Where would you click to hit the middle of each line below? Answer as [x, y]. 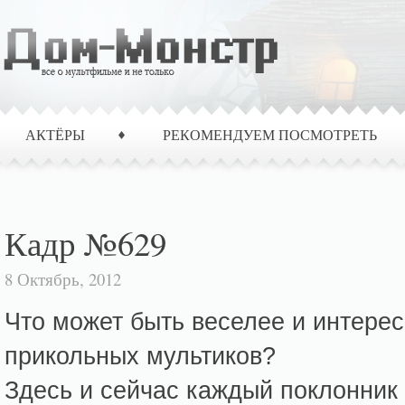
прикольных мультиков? [140, 356]
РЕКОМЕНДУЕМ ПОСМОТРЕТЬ [270, 134]
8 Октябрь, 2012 [63, 279]
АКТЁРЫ [55, 134]
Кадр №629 [85, 243]
